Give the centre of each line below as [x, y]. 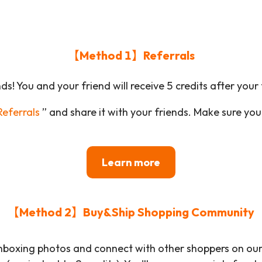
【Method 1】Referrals [131, 56]
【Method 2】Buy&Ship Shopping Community [131, 212]
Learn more [131, 163]
